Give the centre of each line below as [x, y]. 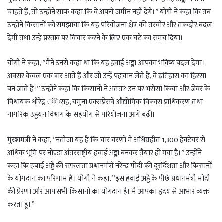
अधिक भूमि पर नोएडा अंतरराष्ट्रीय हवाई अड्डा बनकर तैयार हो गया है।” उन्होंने [105, 153]
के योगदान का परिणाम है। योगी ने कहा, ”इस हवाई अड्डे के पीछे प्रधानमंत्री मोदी [109, 179]
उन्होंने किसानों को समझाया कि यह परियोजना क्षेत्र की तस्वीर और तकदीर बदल [110, 25]
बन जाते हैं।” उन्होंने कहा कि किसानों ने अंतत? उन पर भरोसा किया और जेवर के [109, 89]
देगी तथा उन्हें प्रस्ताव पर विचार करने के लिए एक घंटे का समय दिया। [95, 38]
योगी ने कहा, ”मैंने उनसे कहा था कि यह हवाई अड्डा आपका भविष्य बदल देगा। [106, 63]
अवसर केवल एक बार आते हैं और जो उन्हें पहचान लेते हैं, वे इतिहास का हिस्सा [107, 76]
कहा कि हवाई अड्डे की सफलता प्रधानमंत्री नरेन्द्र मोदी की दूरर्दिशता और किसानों [110, 166]
